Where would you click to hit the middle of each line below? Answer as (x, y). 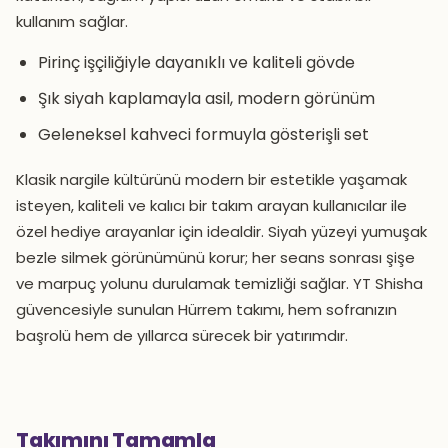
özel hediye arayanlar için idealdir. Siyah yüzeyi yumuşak (221, 231)
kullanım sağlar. (72, 21)
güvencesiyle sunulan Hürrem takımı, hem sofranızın (206, 309)
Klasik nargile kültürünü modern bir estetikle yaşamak (211, 179)
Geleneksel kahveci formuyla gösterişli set (203, 134)
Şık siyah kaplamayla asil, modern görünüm (206, 98)
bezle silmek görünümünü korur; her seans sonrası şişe (215, 257)
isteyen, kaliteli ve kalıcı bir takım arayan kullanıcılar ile (211, 205)
